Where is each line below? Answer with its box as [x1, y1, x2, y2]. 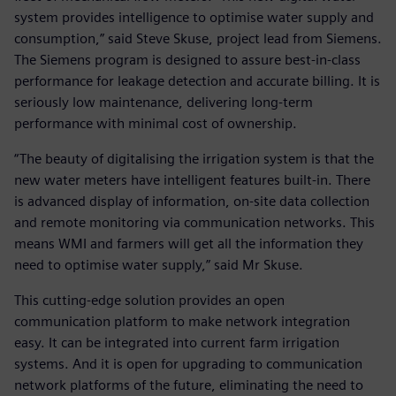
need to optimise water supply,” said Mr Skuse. [14, 255, 303, 273]
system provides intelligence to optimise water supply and [14, 8, 374, 26]
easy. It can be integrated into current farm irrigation [14, 333, 339, 351]
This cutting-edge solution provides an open [14, 291, 285, 308]
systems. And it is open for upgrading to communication [14, 354, 362, 372]
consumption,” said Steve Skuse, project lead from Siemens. [14, 29, 382, 47]
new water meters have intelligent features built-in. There [14, 171, 370, 188]
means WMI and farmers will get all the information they [14, 234, 363, 252]
